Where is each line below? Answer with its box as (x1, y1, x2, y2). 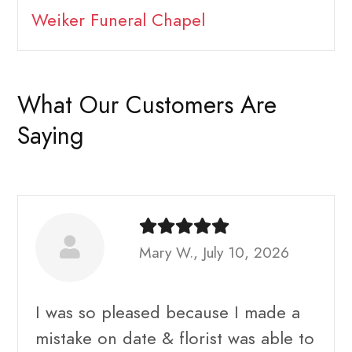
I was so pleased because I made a (35, 299, 300, 324)
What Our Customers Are (17, 88, 277, 122)
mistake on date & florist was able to (35, 325, 314, 350)
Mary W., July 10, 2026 (139, 241, 289, 263)
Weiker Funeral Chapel (31, 8, 205, 33)
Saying (17, 119, 84, 152)
